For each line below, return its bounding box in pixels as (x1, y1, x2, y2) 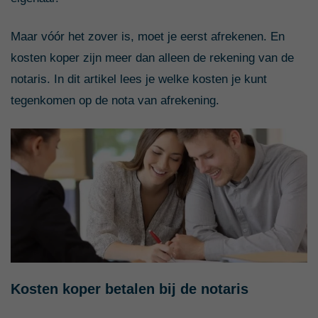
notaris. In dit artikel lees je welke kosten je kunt (11, 72, 267, 86)
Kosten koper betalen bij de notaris (11, 280, 248, 297)
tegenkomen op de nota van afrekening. (11, 94, 219, 107)
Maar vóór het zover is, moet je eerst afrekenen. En (11, 30, 285, 43)
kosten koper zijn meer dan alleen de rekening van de (11, 51, 294, 65)
